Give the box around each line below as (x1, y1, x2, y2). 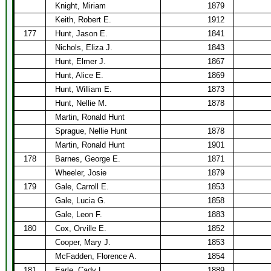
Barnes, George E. (55, 154, 120, 163)
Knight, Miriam (55, 1, 106, 10)
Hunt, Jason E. (55, 29, 108, 38)
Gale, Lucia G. (55, 196, 106, 205)
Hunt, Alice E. (55, 71, 103, 80)
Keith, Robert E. (55, 15, 111, 24)
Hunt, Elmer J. (55, 57, 106, 66)
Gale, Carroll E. (55, 182, 109, 191)
